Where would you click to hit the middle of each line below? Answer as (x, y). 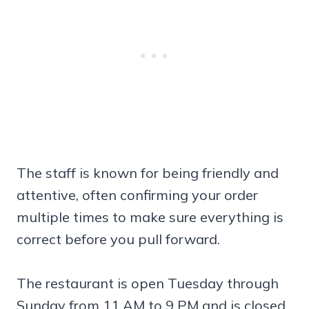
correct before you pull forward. (118, 239)
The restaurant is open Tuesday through (148, 283)
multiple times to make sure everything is (150, 217)
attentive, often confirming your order (137, 195)
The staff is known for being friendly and (148, 172)
